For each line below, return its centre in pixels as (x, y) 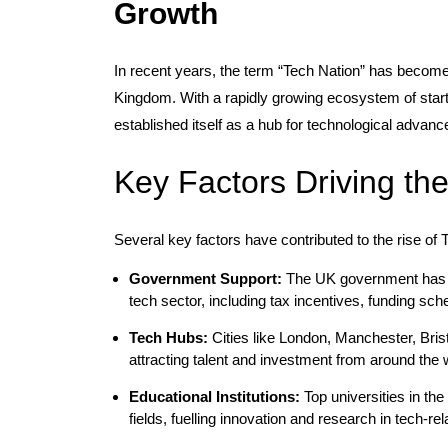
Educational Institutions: (214, 396)
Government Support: (205, 278)
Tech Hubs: (168, 337)
